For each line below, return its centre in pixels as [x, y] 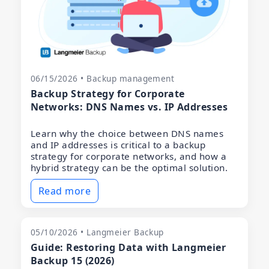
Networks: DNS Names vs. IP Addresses [129, 107]
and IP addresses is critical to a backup [118, 145]
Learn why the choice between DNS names [127, 134]
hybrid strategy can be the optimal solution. [129, 168]
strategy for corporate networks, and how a [129, 156]
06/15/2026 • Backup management [103, 79]
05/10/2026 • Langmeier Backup [97, 232]
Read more [65, 191]
